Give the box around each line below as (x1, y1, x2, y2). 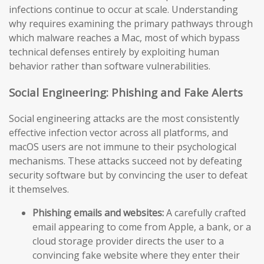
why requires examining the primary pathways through (9, 17, 253, 31)
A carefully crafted (164, 206, 246, 220)
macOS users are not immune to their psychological (9, 140, 236, 154)
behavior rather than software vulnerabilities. (9, 60, 210, 73)
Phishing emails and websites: (32, 206, 164, 220)
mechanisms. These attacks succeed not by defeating (9, 154, 242, 168)
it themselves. (9, 183, 69, 196)
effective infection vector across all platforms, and (9, 126, 228, 140)
